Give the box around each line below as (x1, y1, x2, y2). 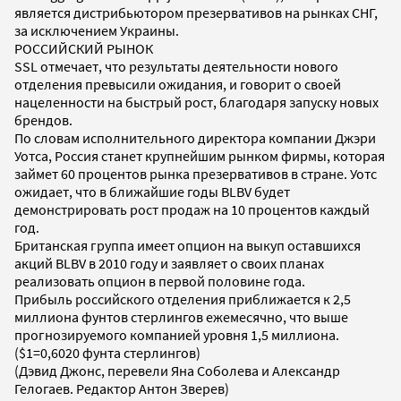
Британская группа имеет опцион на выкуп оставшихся (14, 235, 361, 254)
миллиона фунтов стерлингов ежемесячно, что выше (14, 307, 348, 326)
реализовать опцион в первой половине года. (14, 271, 305, 290)
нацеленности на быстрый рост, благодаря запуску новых (14, 92, 379, 111)
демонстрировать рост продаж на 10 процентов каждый (14, 200, 370, 218)
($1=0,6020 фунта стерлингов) (14, 343, 200, 362)
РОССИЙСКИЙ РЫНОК (14, 38, 153, 57)
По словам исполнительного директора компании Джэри (14, 128, 376, 147)
